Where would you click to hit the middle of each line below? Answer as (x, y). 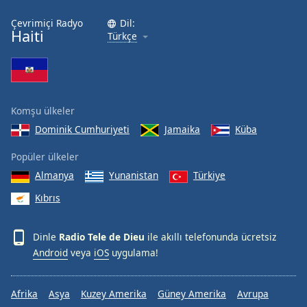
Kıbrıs (48, 197)
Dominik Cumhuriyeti (82, 129)
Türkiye (209, 175)
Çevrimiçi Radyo (47, 23)
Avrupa (253, 294)
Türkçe (122, 36)
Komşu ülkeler (43, 110)
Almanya (54, 175)
